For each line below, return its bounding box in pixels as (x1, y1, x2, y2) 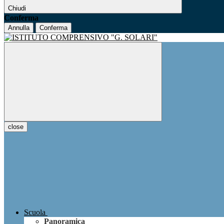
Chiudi (8, 4, 26, 12)
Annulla (8, 24, 29, 32)
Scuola (24, 208, 45, 217)
